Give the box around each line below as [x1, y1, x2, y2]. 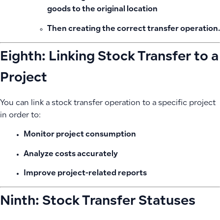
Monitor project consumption [24, 131, 136, 139]
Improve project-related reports [24, 170, 147, 178]
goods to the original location [47, 6, 158, 14]
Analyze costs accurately [24, 150, 118, 158]
